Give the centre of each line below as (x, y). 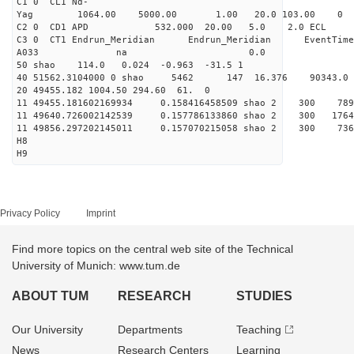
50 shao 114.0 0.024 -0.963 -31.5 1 (130, 65)
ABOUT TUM (50, 296)
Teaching (258, 330)
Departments (151, 330)
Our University (47, 330)
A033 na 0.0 (177, 53)
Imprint (101, 213)
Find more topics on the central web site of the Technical (153, 249)
